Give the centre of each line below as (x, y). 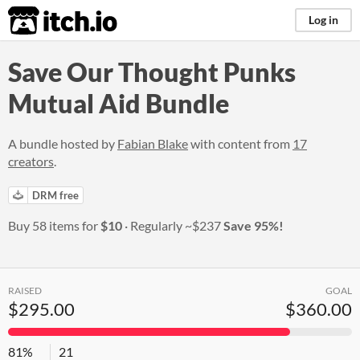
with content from (240, 143)
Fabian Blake (153, 143)
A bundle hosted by (63, 143)
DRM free (55, 195)
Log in (323, 20)
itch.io (43, 21)
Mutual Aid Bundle (119, 103)
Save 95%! (252, 225)
